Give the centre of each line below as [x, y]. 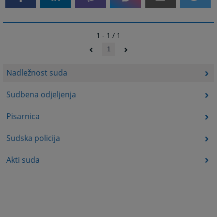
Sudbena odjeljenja [41, 95]
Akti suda [23, 160]
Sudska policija [33, 138]
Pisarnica [23, 116]
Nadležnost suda [37, 73]
